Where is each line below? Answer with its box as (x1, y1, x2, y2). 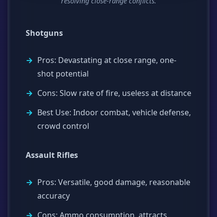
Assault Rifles (26, 149, 78, 160)
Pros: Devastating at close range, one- (37, 54, 176, 65)
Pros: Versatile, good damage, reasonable (37, 176, 190, 187)
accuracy (37, 190, 70, 201)
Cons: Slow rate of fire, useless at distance (37, 87, 191, 98)
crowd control (37, 120, 89, 131)
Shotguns (26, 27, 63, 38)
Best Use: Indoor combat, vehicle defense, (37, 107, 191, 118)
